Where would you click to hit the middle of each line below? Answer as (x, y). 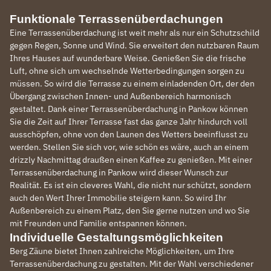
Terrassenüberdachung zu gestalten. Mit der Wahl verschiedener (132, 263)
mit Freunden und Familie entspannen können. (98, 223)
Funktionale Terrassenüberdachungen (116, 19)
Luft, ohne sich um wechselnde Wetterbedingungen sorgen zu (127, 70)
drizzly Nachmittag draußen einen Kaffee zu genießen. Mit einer (131, 159)
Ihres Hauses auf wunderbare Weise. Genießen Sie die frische (128, 58)
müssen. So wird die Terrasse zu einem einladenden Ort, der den (132, 83)
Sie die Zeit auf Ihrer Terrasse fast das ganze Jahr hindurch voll (129, 121)
